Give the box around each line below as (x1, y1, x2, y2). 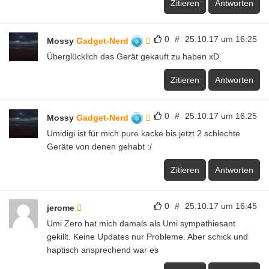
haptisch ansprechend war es (47, 244, 159, 255)
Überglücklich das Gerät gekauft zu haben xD (47, 51, 219, 61)
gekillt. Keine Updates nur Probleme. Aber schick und (47, 231, 248, 241)
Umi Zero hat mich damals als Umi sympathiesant (47, 218, 235, 228)
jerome (47, 202, 77, 213)
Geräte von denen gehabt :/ (47, 141, 152, 151)
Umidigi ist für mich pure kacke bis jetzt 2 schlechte (47, 128, 240, 138)
